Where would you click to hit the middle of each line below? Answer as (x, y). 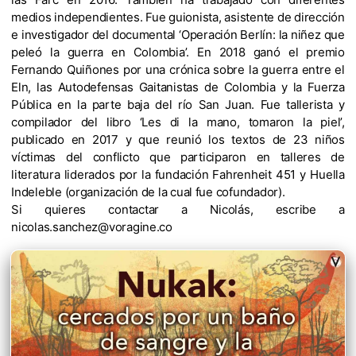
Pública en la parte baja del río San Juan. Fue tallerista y (178, 104)
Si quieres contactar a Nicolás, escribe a (178, 209)
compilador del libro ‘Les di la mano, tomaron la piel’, (178, 122)
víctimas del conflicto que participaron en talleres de (178, 157)
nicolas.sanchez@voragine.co (92, 227)
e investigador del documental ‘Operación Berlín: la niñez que (178, 35)
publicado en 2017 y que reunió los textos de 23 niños (178, 139)
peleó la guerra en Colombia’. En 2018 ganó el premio (178, 52)
